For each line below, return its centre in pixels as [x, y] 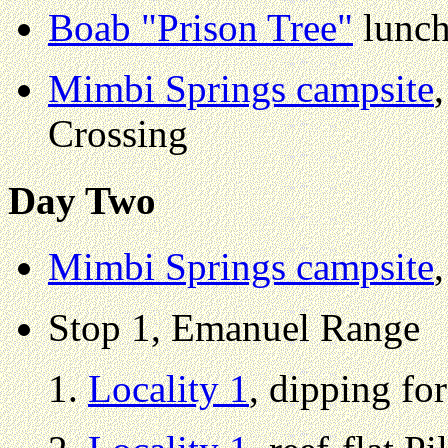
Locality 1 [168, 388]
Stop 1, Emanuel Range [234, 327]
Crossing [118, 134]
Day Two [82, 200]
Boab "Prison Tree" [200, 28]
